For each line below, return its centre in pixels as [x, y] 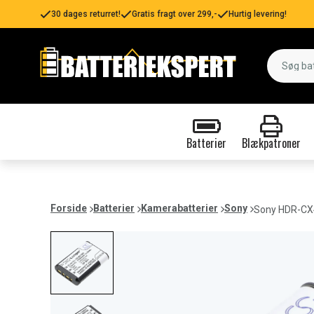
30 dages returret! [86, 14]
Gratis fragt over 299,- [175, 14]
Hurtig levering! [258, 14]
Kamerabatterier [179, 208]
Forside [69, 208]
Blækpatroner [271, 143]
